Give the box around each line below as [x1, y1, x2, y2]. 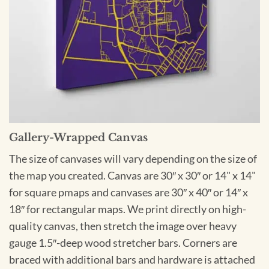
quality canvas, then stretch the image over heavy [9, 220, 237, 233]
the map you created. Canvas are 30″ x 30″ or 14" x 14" [9, 169, 256, 183]
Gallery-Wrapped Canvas [9, 130, 148, 144]
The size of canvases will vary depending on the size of [9, 153, 257, 166]
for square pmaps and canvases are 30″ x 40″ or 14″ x [9, 186, 248, 199]
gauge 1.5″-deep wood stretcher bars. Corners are [9, 237, 237, 250]
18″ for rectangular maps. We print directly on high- [9, 203, 246, 216]
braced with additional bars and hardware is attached [9, 253, 255, 267]
